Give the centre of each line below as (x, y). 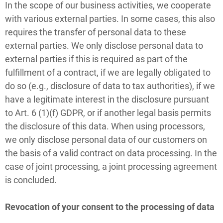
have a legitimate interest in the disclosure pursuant (107, 99)
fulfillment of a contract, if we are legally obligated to (108, 72)
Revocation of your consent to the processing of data (110, 207)
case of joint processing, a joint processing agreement (111, 166)
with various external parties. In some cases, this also (110, 18)
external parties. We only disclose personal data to (104, 45)
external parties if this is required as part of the (96, 59)
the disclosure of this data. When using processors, (105, 126)
